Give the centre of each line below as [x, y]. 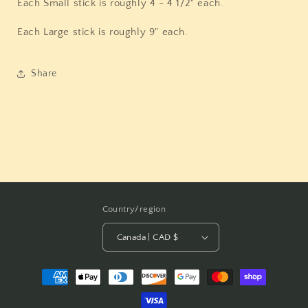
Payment [45, 271]
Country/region [134, 209]
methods [45, 289]
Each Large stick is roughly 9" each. [103, 32]
